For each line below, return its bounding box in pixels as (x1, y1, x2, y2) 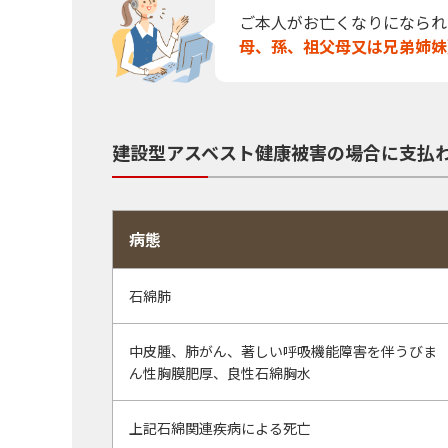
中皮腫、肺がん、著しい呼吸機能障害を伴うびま (129, 340, 437, 361)
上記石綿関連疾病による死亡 (129, 417, 311, 438)
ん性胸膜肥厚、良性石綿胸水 (129, 362, 311, 383)
